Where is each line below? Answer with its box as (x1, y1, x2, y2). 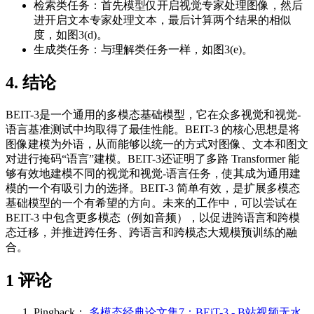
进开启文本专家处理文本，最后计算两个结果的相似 (34, 13, 292, 26)
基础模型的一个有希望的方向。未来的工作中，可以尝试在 (6, 196, 297, 209)
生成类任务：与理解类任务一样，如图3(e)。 (34, 43, 253, 55)
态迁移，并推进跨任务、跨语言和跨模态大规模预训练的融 (6, 226, 297, 238)
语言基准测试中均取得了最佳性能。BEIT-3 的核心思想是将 (6, 123, 300, 135)
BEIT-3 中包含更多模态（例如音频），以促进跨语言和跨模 (6, 211, 300, 224)
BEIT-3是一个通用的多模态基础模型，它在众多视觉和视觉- (6, 108, 301, 121)
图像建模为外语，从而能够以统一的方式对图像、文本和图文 (6, 137, 308, 150)
